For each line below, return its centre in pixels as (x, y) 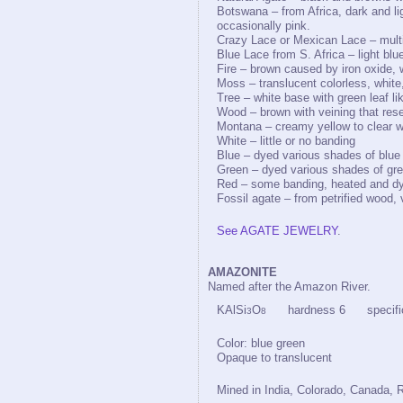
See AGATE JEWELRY (277, 231)
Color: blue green (261, 343)
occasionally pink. (264, 26)
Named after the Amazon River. (289, 287)
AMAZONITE (242, 272)
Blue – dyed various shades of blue (309, 155)
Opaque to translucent (274, 358)
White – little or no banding (286, 141)
